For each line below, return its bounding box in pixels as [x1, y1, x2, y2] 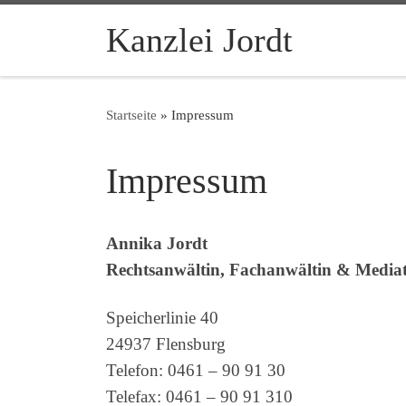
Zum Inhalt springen [24, 17, 152, 33]
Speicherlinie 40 [106, 307, 218, 327]
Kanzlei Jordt [106, 20, 293, 59]
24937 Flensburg [106, 333, 226, 353]
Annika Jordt [106, 233, 208, 253]
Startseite [106, 106, 157, 122]
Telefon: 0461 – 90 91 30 [106, 360, 285, 380]
